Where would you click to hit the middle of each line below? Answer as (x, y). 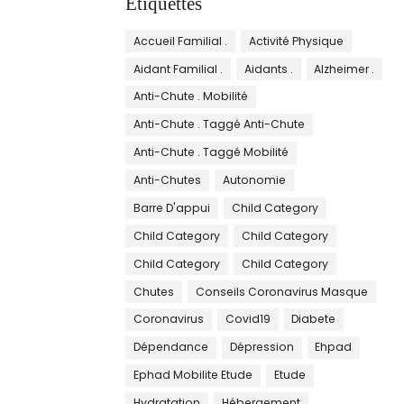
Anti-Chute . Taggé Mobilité (211, 152)
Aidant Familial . (179, 69)
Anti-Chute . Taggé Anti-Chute (220, 124)
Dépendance (171, 347)
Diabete (314, 319)
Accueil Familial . (181, 41)
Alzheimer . (344, 69)
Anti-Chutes (168, 180)
